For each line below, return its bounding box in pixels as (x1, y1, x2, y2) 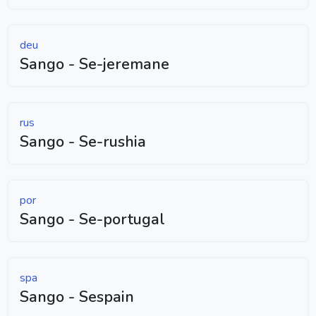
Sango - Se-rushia (20, 130, 146, 152)
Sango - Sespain (20, 286, 134, 308)
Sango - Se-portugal (20, 208, 165, 230)
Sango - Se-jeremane (20, 53, 169, 75)
